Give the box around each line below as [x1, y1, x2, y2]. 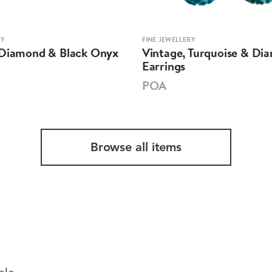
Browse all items [90, 141, 182, 154]
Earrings [141, 57, 186, 74]
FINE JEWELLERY [141, 34, 195, 44]
